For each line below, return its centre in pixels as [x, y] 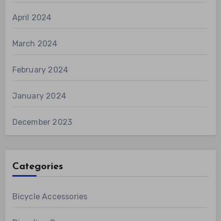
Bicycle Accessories [50, 197]
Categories [37, 167]
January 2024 [39, 96]
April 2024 [32, 18]
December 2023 [42, 122]
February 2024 [40, 70]
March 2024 [35, 44]
